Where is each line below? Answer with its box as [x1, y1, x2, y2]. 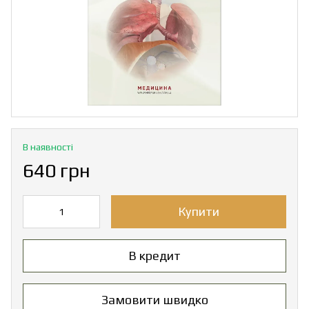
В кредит [128, 248, 181, 263]
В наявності [23, 141, 73, 152]
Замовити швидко [101, 292, 208, 308]
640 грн [23, 159, 90, 181]
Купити [178, 203, 219, 219]
